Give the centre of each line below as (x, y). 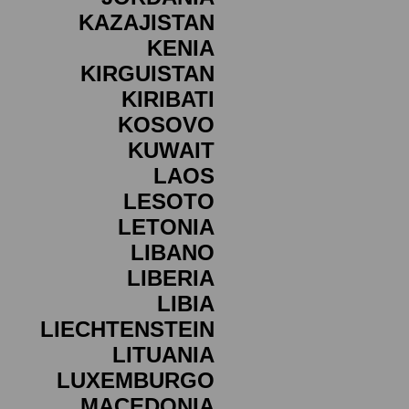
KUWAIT (171, 150)
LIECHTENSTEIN (127, 329)
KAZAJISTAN (147, 22)
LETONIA (166, 227)
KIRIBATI (168, 99)
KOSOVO (166, 125)
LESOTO (169, 201)
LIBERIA (171, 278)
